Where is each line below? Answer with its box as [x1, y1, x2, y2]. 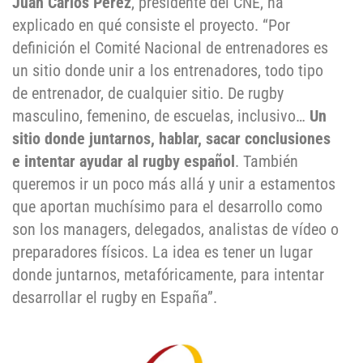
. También [235, 152, 298, 172]
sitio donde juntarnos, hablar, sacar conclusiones [12, 129, 331, 149]
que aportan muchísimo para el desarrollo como [12, 197, 322, 217]
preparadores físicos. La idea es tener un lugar [12, 242, 313, 263]
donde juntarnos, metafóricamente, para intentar [12, 265, 324, 285]
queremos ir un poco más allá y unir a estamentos [12, 174, 335, 194]
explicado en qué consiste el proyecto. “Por [12, 15, 290, 36]
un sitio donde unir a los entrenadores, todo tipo [12, 61, 323, 81]
